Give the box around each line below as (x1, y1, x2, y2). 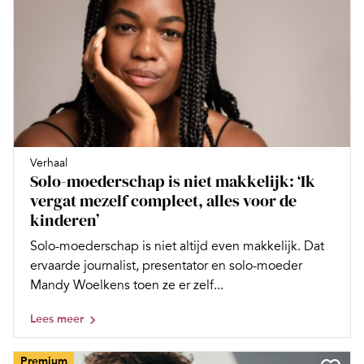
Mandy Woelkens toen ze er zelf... (30, 276, 223, 293)
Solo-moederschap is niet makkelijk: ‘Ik (30, 169, 315, 193)
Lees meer (30, 311, 84, 326)
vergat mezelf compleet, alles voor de (30, 188, 297, 212)
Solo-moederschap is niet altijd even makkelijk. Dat (30, 237, 324, 254)
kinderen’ (30, 208, 99, 232)
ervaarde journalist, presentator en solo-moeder (30, 257, 302, 274)
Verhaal (30, 155, 67, 170)
